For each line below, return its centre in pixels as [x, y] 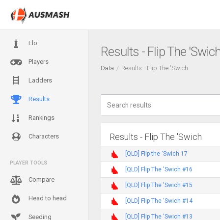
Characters [43, 136]
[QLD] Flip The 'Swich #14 [159, 201]
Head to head [47, 198]
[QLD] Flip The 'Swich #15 [159, 185]
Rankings [41, 118]
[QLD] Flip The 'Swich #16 [159, 169]
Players [38, 62]
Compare [41, 179]
